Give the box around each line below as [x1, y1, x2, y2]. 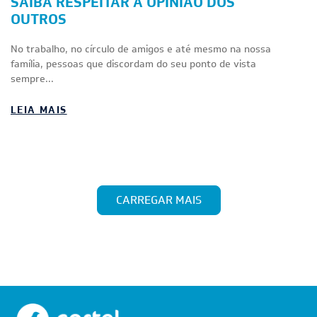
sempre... [11, 72, 54, 85]
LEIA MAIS [11, 103, 67, 116]
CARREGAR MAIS [115, 192, 202, 207]
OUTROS [11, 10, 67, 28]
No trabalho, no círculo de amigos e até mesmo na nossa [11, 42, 271, 55]
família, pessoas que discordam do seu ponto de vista [11, 57, 256, 70]
